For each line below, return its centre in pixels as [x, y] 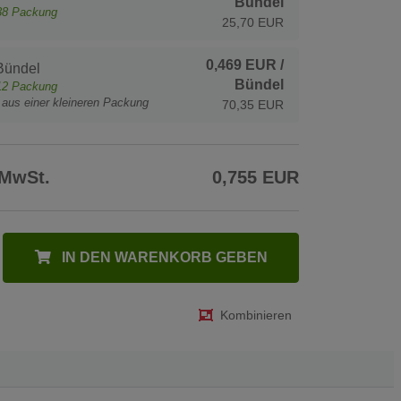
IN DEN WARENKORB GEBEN [162, 257]
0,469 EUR [241, 64]
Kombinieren [256, 315]
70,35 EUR [253, 104]
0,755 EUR [256, 177]
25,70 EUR [253, 22]
